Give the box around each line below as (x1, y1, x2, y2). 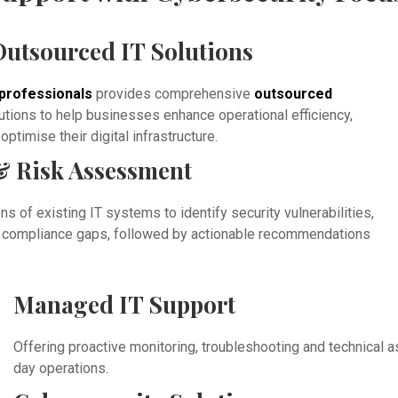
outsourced (253, 85, 332, 103)
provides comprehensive (92, 85, 254, 103)
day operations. (13, 359, 109, 377)
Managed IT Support (13, 289, 236, 321)
